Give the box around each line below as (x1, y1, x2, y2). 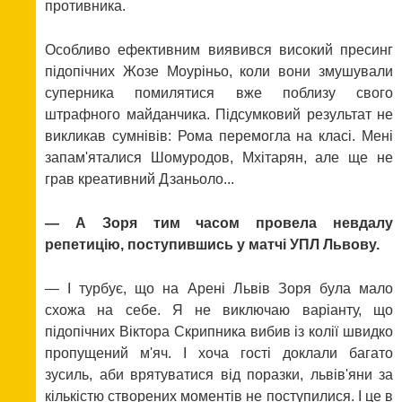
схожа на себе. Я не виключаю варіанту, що (45, 302, 393, 319)
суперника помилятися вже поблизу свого (45, 85, 393, 101)
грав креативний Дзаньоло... (45, 171, 234, 188)
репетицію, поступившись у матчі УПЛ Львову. (45, 237, 380, 253)
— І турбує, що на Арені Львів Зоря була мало (45, 281, 393, 297)
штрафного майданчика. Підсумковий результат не (45, 107, 393, 123)
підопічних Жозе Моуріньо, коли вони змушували (45, 64, 393, 80)
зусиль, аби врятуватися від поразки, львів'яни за (45, 367, 393, 383)
